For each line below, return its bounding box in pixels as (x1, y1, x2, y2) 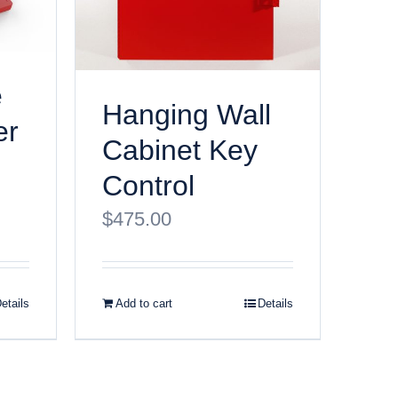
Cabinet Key (101, 134, 258, 167)
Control (101, 170, 195, 203)
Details (258, 297, 293, 311)
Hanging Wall (101, 99, 271, 131)
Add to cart (115, 297, 172, 311)
